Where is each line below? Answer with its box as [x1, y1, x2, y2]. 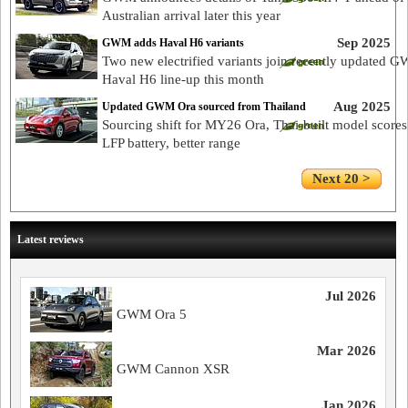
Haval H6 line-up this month [102, 72, 264, 87]
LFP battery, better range [102, 136, 240, 150]
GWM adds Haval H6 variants [102, 36, 244, 49]
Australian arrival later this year [102, 8, 280, 23]
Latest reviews [17, 233, 84, 246]
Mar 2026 [316, 343, 376, 358]
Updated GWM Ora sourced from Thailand [102, 100, 306, 113]
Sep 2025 [336, 36, 391, 50]
